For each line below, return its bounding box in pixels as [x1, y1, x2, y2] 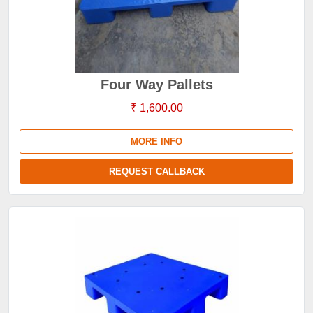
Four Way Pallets [100, 77, 213, 92]
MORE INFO [131, 136, 182, 147]
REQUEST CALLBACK [108, 166, 205, 177]
